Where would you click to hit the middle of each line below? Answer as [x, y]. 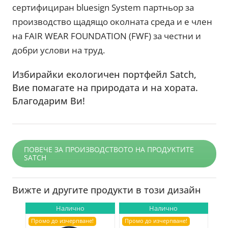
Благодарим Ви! [49, 101]
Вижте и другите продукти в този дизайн [107, 190]
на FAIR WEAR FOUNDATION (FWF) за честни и [107, 36]
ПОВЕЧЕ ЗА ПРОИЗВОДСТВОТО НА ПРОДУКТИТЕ [109, 150]
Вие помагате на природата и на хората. [105, 88]
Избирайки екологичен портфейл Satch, [105, 75]
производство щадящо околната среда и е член [112, 22]
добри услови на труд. [59, 50]
